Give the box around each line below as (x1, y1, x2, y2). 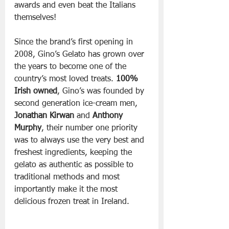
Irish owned (14, 87, 57, 96)
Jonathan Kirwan (14, 112, 74, 121)
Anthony (93, 112, 125, 121)
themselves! (14, 14, 56, 22)
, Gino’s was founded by (57, 87, 147, 96)
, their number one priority (41, 124, 140, 133)
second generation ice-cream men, (14, 100, 140, 108)
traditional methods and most (14, 173, 122, 182)
